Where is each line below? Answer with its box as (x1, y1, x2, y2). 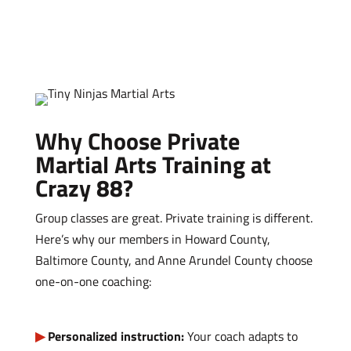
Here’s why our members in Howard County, (34, 230, 270, 249)
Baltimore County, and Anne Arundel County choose (34, 251, 313, 270)
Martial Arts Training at (34, 147, 271, 183)
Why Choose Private (34, 123, 240, 160)
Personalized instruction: (47, 327, 184, 346)
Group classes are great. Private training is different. (34, 208, 313, 228)
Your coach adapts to (183, 327, 298, 346)
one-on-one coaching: (34, 272, 151, 291)
